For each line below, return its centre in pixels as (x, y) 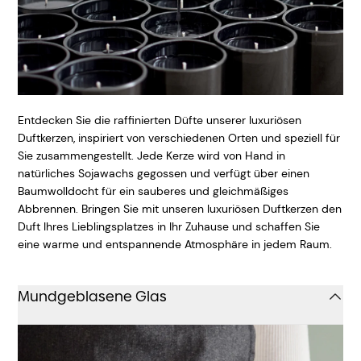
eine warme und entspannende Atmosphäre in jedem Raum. (175, 244)
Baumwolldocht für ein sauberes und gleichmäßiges (153, 191)
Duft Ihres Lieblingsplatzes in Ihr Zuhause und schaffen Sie (169, 226)
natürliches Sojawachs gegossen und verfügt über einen (164, 173)
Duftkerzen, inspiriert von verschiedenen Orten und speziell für (179, 137)
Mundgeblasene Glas (92, 296)
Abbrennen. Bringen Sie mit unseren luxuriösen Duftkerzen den (180, 208)
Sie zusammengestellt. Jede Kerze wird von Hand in (151, 155)
